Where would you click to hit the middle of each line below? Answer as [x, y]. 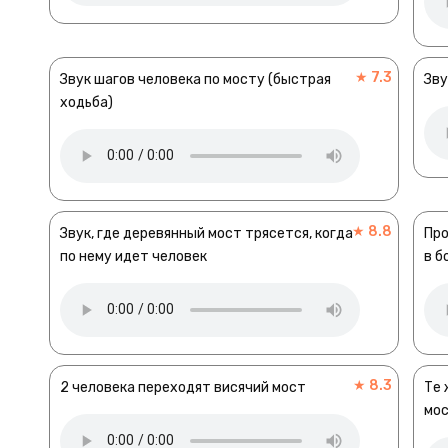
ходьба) [86, 102]
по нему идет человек [133, 256]
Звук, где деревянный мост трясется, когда [206, 233]
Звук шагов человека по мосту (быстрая [195, 79]
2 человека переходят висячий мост [183, 387]
